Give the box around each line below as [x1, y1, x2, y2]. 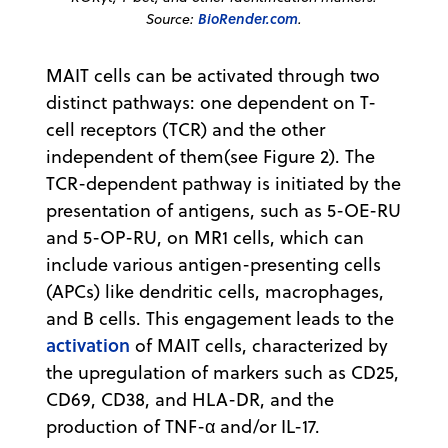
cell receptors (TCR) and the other [46, 117, 325, 143]
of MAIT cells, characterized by [130, 333, 388, 359]
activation [46, 332, 130, 359]
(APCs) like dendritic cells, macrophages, [46, 279, 384, 305]
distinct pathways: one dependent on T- [46, 90, 376, 116]
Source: [146, 9, 198, 30]
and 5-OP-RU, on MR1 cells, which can [46, 225, 364, 251]
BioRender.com [198, 9, 298, 30]
